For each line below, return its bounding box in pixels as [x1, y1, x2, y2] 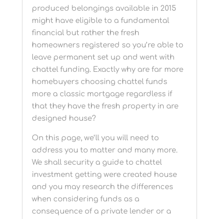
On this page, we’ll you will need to [31, 134, 159, 142]
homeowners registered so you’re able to [31, 41, 183, 49]
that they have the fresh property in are [31, 102, 178, 110]
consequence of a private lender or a [31, 207, 171, 216]
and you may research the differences [31, 183, 173, 191]
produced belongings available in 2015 [31, 4, 176, 13]
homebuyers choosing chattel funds [31, 78, 167, 86]
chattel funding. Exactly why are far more [31, 66, 183, 74]
